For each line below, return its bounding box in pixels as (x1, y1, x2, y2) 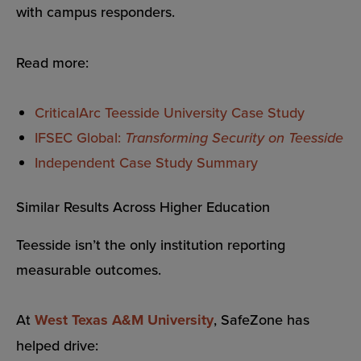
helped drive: (16, 335, 98, 356)
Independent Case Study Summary (35, 152, 259, 173)
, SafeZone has (214, 309, 309, 330)
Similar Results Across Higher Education (16, 197, 270, 218)
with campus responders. (16, 2, 175, 23)
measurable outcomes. (16, 259, 161, 280)
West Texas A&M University (35, 309, 214, 331)
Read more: (16, 52, 89, 73)
